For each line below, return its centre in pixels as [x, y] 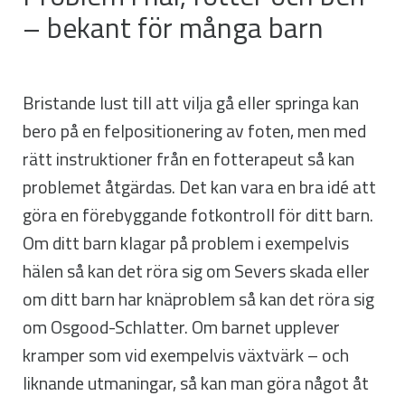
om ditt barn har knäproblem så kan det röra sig [198, 299]
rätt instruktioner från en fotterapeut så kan [188, 159]
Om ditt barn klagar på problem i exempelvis [186, 243]
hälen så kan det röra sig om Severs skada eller [196, 271]
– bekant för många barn [173, 27]
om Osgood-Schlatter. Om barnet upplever [181, 327]
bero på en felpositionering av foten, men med [194, 131]
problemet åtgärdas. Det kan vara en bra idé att [199, 187]
